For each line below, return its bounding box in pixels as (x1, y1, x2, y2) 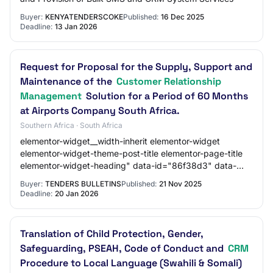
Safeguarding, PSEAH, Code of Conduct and (20, 242, 226, 255)
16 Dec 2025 (161, 12, 204, 21)
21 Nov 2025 (159, 179, 202, 188)
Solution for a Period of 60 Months (83, 90, 248, 102)
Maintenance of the (20, 75, 115, 88)
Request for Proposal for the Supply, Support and (20, 60, 252, 73)
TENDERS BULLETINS (45, 179, 121, 188)
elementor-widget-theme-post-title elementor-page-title (20, 148, 243, 158)
